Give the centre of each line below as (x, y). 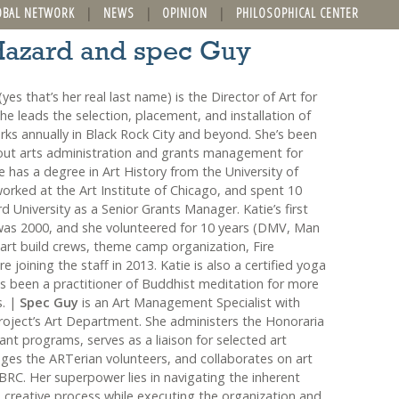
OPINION (185, 12)
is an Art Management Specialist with (189, 302)
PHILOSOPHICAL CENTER (297, 12)
